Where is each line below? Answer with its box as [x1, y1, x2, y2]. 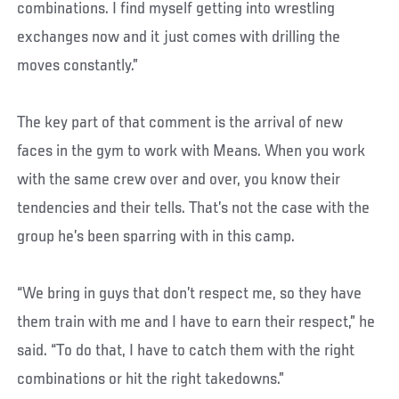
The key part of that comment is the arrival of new [17, 113, 344, 132]
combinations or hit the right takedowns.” [17, 370, 285, 388]
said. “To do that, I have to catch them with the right [17, 341, 355, 360]
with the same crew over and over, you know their [17, 170, 341, 189]
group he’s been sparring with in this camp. [17, 227, 296, 246]
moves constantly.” [17, 56, 139, 75]
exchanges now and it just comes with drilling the [17, 28, 341, 46]
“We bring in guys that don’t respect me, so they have [17, 284, 362, 303]
